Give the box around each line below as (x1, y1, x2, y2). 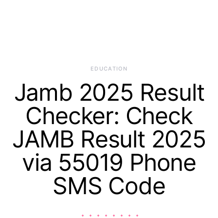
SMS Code (53, 171, 165, 200)
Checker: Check (25, 101, 193, 130)
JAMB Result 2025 (12, 125, 206, 153)
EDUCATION (90, 65, 128, 72)
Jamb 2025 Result (14, 78, 204, 107)
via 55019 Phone (22, 148, 196, 177)
